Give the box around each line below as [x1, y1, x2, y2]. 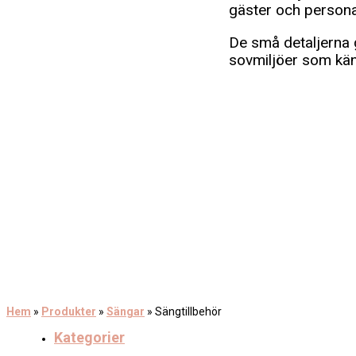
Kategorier [54, 329, 125, 346]
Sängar [106, 305, 145, 318]
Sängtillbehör [155, 305, 222, 318]
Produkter [41, 305, 96, 318]
